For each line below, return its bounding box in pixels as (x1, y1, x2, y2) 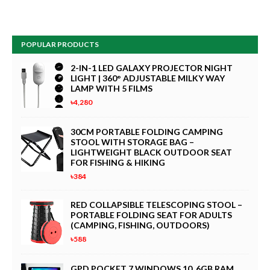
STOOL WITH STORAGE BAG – (71, 137, 194, 147)
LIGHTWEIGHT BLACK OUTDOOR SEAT (71, 147, 232, 157)
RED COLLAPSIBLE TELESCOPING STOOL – (71, 199, 242, 210)
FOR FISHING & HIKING (71, 157, 165, 168)
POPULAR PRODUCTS (21, 40, 99, 49)
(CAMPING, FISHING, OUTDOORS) (71, 220, 210, 230)
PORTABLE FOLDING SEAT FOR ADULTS (71, 210, 232, 220)
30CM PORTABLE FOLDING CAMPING (71, 127, 223, 137)
